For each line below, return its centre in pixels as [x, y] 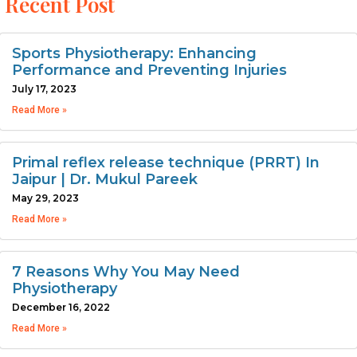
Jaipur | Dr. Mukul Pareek [105, 180]
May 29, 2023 [45, 198]
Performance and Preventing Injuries [149, 71]
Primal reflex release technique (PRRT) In [166, 163]
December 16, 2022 [61, 308]
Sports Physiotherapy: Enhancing [134, 54]
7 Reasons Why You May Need [126, 272]
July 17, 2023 [44, 89]
